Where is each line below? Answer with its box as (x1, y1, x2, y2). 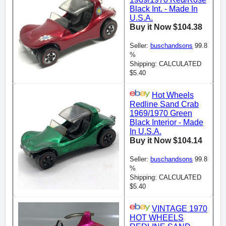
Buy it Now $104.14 (130, 136, 202, 145)
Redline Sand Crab (130, 100, 199, 108)
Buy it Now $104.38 (130, 23, 202, 31)
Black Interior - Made (130, 118, 203, 127)
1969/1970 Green (130, 109, 192, 118)
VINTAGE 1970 (152, 204, 207, 213)
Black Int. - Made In (130, 5, 198, 13)
